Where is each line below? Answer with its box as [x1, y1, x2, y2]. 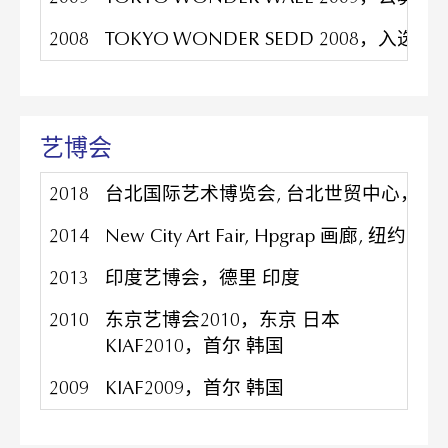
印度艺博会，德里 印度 [105, 265, 300, 290]
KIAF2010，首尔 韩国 [105, 333, 284, 358]
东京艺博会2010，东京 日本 [105, 307, 340, 332]
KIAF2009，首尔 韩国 [105, 375, 284, 400]
